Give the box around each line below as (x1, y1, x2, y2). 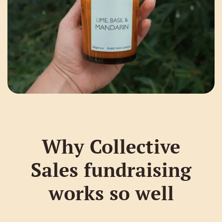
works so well (48, 179, 174, 206)
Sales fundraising (31, 156, 191, 182)
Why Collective (42, 133, 180, 159)
